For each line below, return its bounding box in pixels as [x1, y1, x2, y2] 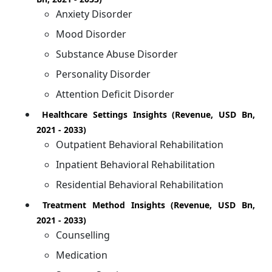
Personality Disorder [56, 67, 151, 81]
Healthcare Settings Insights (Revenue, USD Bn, [36, 108, 255, 120]
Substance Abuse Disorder [56, 47, 178, 61]
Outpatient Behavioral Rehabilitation [56, 137, 223, 151]
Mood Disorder [56, 27, 126, 41]
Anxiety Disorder [56, 7, 132, 21]
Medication [56, 248, 107, 262]
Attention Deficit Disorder [56, 87, 174, 101]
